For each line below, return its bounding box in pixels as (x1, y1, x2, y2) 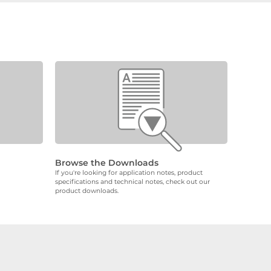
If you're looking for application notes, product (55, 169, 203, 177)
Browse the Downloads (55, 157, 158, 169)
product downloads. (55, 187, 119, 195)
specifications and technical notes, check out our (55, 178, 210, 186)
